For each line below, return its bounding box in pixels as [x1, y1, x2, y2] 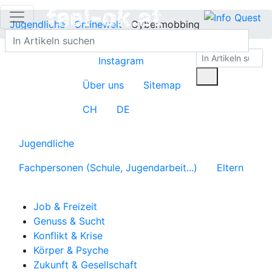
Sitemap [143, 79, 181, 91]
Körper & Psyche [33, 244, 109, 256]
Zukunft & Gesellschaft [33, 259, 137, 271]
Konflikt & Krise [33, 229, 103, 242]
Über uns [82, 79, 124, 91]
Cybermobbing [131, 18, 200, 30]
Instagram [98, 55, 144, 67]
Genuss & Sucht [33, 215, 105, 227]
